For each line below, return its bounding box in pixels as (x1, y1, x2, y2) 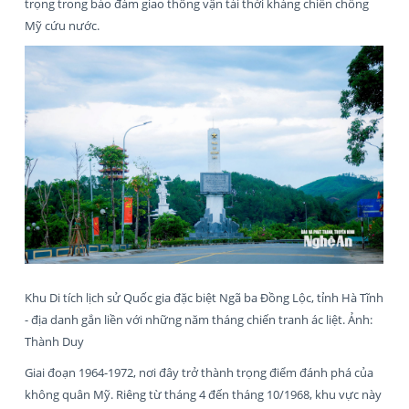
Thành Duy (25, 333, 84, 351)
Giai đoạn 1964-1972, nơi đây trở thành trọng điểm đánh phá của (25, 364, 373, 382)
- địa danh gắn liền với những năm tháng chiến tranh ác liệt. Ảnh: (25, 311, 372, 329)
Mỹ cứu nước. (25, 17, 100, 35)
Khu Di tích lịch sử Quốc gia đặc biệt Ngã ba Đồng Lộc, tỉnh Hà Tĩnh (25, 289, 383, 307)
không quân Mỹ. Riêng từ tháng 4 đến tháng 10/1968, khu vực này (25, 386, 382, 404)
